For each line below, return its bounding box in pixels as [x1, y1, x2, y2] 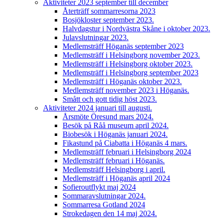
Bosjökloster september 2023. [63, 16, 154, 24]
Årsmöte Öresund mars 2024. [63, 112, 153, 121]
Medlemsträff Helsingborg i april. [63, 165, 165, 174]
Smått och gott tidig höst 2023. [63, 95, 157, 103]
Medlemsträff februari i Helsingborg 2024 [63, 148, 191, 156]
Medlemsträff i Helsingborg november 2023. [63, 51, 200, 59]
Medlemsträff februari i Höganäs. [63, 156, 165, 165]
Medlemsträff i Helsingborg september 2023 [63, 68, 198, 77]
